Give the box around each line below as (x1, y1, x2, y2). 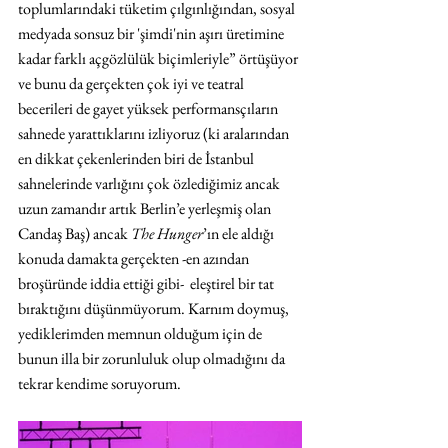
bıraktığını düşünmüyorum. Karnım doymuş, (18, 297, 292, 319)
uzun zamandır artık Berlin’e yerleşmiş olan (18, 197, 274, 219)
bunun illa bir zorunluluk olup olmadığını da (18, 347, 288, 369)
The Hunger (131, 222, 203, 244)
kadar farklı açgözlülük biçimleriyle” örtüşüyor (18, 47, 301, 69)
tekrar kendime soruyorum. (18, 372, 187, 394)
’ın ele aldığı (203, 222, 277, 244)
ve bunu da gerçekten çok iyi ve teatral (18, 72, 247, 94)
